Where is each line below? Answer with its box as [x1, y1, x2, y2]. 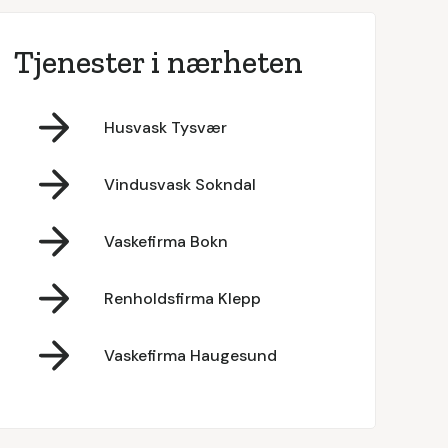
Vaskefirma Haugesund [103, 344, 277, 366]
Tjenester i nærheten [13, 43, 303, 81]
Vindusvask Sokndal [103, 173, 256, 195]
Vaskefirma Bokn [103, 230, 228, 252]
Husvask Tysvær [103, 116, 227, 138]
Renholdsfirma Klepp [103, 287, 261, 309]
